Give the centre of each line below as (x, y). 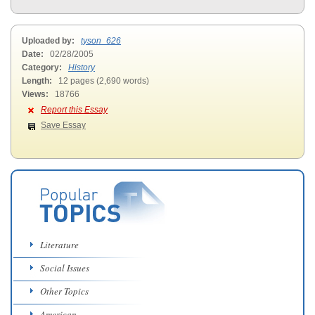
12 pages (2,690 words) (103, 81)
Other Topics (64, 291)
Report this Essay (74, 110)
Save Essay (63, 125)
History (82, 67)
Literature (59, 245)
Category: (44, 67)
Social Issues (65, 268)
